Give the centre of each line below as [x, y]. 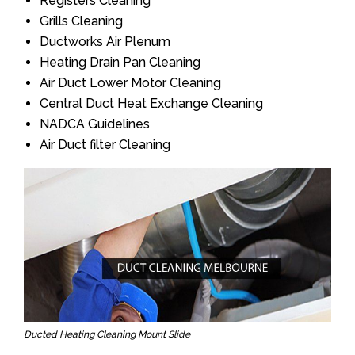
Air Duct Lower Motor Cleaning [130, 83]
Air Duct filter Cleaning [105, 145]
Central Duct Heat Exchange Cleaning [151, 103]
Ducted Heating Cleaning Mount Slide [107, 334]
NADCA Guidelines [95, 124]
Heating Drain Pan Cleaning [120, 62]
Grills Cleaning [81, 21]
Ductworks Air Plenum [105, 42]
